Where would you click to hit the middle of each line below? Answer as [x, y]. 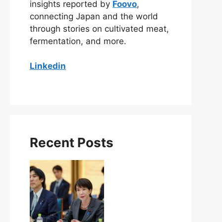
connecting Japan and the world [94, 16]
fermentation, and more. [78, 41]
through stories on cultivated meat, [99, 28]
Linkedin [48, 66]
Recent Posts [72, 142]
